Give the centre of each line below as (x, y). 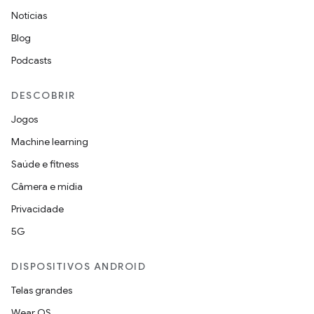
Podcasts (31, 60)
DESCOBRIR (43, 95)
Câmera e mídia (47, 186)
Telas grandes (42, 290)
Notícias (29, 15)
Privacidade (37, 209)
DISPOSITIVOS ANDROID (78, 266)
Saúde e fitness (45, 164)
